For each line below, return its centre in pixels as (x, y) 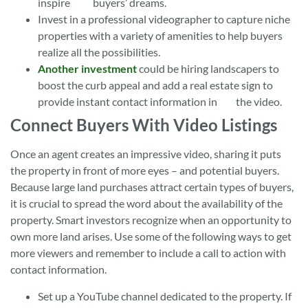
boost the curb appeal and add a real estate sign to (155, 85)
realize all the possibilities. (112, 52)
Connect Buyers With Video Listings (144, 125)
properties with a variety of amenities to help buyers (160, 36)
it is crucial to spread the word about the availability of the (146, 203)
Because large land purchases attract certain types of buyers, (152, 187)
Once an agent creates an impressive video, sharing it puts (146, 154)
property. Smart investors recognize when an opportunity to (151, 220)
